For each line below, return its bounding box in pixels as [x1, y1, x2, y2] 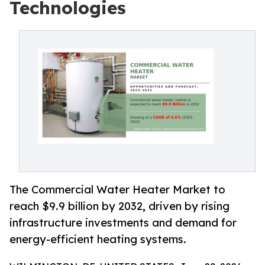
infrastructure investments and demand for [9, 216, 237, 230]
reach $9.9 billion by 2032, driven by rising [9, 199, 230, 213]
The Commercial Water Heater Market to [9, 183, 225, 196]
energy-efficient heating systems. [9, 232, 186, 246]
